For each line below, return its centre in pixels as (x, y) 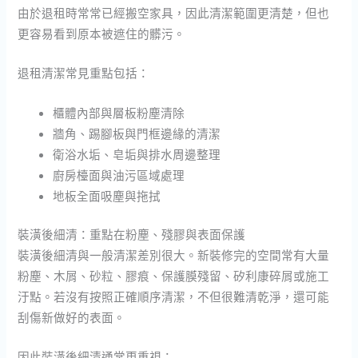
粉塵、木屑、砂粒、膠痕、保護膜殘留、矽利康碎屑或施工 (174, 275)
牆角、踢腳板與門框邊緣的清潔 (137, 133)
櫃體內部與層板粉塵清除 (119, 112)
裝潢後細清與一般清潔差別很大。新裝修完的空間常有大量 (174, 255)
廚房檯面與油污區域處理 (119, 175)
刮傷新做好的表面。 (72, 317)
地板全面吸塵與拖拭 (107, 195)
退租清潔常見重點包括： (84, 73)
